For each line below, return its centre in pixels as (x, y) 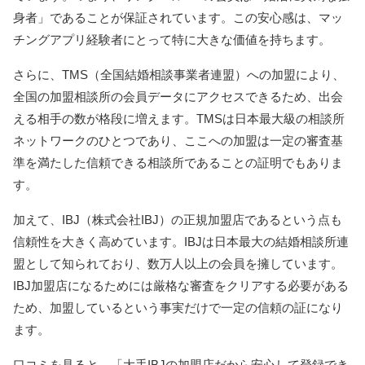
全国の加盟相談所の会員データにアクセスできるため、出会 (178, 97)
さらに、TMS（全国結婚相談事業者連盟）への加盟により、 (179, 75)
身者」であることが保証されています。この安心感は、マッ (178, 18)
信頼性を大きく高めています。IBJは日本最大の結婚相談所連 (181, 242)
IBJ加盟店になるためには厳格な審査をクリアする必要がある (181, 286)
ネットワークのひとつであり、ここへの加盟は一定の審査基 (178, 141)
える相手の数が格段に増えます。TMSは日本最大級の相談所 (179, 119)
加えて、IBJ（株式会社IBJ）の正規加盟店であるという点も (178, 220)
